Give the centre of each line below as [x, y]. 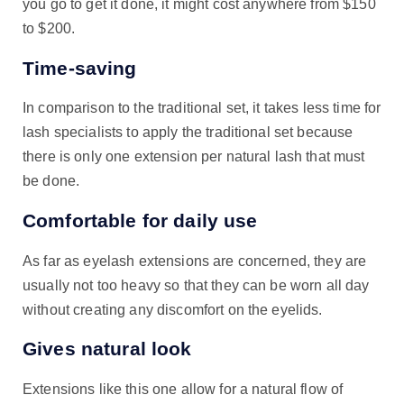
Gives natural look [107, 349]
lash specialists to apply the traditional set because [188, 133]
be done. [51, 181]
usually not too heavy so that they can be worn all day [196, 285]
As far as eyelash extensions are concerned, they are [195, 261]
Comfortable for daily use [140, 221]
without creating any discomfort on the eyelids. [173, 309]
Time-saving [80, 68]
